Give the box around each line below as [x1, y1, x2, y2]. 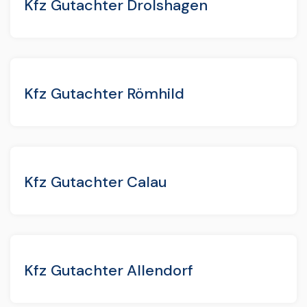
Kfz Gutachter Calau [24, 171, 167, 192]
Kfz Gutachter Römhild [24, 83, 185, 103]
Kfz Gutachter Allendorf [24, 260, 194, 280]
